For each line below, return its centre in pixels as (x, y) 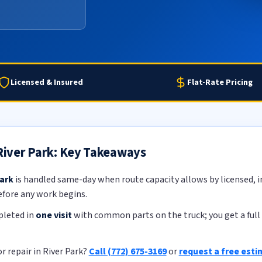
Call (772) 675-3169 (127, 251)
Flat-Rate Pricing (220, 82)
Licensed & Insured (47, 82)
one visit (54, 216)
